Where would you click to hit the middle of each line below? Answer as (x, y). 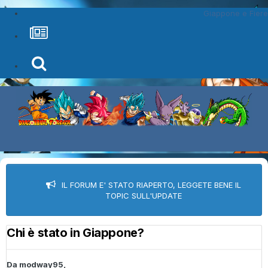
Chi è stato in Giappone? (75, 233)
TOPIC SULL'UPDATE (144, 196)
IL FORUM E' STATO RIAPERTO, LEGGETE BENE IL (151, 185)
